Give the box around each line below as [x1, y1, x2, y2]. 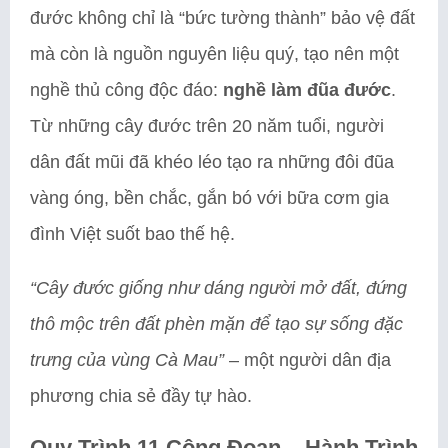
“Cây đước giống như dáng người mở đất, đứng [30, 278, 407, 298]
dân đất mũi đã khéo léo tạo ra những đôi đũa [30, 152, 394, 172]
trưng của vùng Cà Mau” [30, 350, 224, 370]
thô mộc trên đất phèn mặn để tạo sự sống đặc [30, 314, 403, 334]
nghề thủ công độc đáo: [30, 80, 223, 100]
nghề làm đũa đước [223, 80, 391, 100]
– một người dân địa [224, 350, 391, 370]
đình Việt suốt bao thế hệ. [30, 224, 235, 244]
